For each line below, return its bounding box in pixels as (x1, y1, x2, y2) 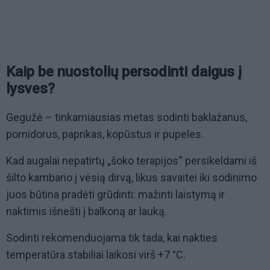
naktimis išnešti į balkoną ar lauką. (6, 205, 167, 218)
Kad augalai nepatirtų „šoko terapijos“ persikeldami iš (6, 154, 257, 168)
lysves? (6, 80, 55, 98)
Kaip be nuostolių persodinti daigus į (6, 63, 242, 81)
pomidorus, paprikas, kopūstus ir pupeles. (6, 128, 204, 141)
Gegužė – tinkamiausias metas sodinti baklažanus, (6, 111, 247, 124)
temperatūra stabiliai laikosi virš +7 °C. (6, 248, 188, 262)
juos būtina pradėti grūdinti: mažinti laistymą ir (6, 188, 225, 201)
